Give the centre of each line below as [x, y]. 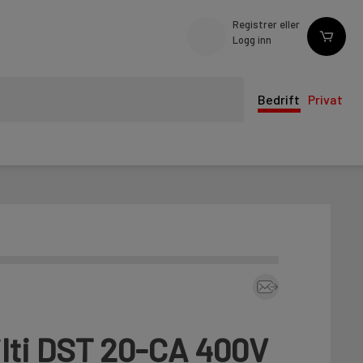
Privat [325, 100]
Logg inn [252, 39]
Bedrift [279, 100]
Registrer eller [266, 24]
